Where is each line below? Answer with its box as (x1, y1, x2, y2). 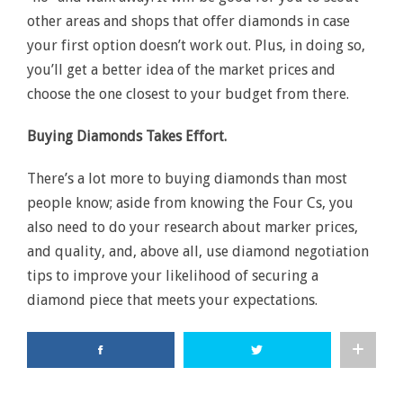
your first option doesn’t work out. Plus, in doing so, (27, 37, 365, 54)
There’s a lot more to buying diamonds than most (27, 170, 347, 187)
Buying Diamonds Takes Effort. (27, 128, 227, 145)
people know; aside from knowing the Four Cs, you (27, 194, 354, 211)
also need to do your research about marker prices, (27, 219, 358, 236)
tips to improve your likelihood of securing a (27, 267, 318, 284)
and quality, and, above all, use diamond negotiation (27, 243, 369, 260)
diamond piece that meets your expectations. (27, 291, 318, 309)
